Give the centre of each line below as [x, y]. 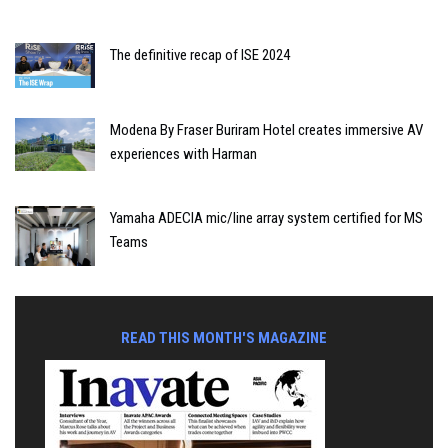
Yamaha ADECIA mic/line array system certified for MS [266, 217]
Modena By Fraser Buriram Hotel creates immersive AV [266, 129]
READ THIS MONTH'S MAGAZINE [224, 337]
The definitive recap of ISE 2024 [200, 54]
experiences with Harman [183, 153]
